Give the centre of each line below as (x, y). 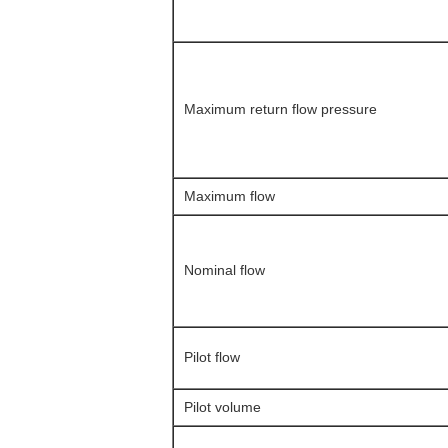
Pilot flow (212, 357)
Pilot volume (222, 407)
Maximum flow (229, 196)
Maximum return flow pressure (280, 109)
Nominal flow (224, 270)
